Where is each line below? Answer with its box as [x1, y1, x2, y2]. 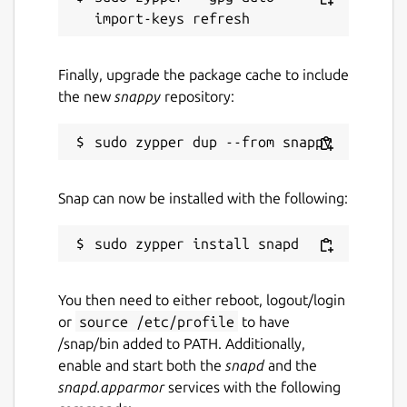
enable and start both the [58, 356, 225, 373]
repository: [161, 87, 234, 104]
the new [58, 87, 114, 104]
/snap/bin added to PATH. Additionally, [58, 334, 305, 352]
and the [264, 356, 317, 373]
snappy [114, 87, 161, 104]
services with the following [164, 378, 341, 395]
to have [238, 313, 290, 330]
